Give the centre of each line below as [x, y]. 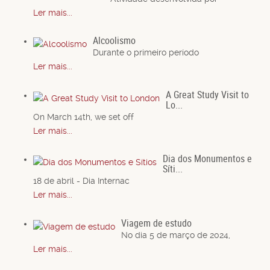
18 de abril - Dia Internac [81, 181]
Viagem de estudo [156, 223]
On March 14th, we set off [83, 117]
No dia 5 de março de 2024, [176, 235]
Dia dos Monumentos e [207, 159]
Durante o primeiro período [146, 53]
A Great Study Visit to [207, 94]
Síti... [173, 169]
